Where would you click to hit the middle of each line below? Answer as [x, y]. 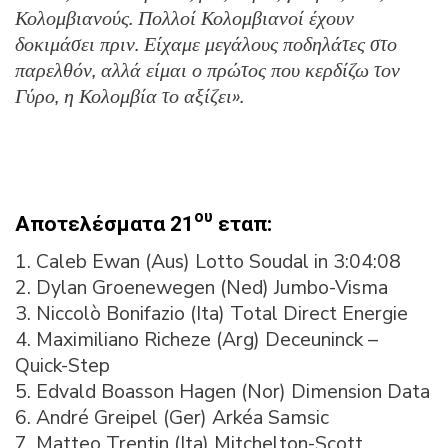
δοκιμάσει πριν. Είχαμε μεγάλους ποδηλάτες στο [206, 44]
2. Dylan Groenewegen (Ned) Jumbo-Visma [201, 287]
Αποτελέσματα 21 [104, 223]
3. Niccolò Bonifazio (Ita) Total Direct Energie [211, 313]
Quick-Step [62, 365]
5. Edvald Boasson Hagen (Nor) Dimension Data [222, 391]
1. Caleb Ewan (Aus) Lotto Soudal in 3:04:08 [208, 261]
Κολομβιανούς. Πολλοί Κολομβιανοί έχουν [184, 18]
